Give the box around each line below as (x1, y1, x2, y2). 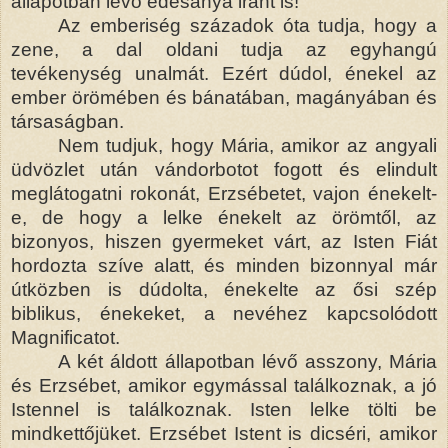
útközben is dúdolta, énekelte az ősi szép (11, 278, 437, 300)
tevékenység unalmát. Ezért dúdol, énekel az (11, 62, 437, 84)
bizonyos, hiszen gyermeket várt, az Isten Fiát (11, 230, 437, 252)
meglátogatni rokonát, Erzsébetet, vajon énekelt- (11, 182, 437, 204)
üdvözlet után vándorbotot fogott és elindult (11, 158, 437, 180)
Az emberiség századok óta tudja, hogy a (58, 14, 437, 36)
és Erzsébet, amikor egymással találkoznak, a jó (11, 374, 437, 396)
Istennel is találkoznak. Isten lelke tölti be (11, 398, 437, 420)
